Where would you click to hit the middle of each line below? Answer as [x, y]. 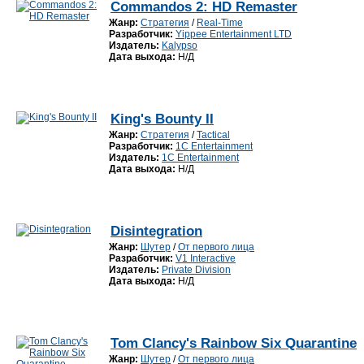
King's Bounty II [162, 119]
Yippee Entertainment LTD [234, 34]
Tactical [213, 135]
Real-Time [220, 23]
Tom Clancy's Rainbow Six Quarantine [234, 343]
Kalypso [180, 45]
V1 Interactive [206, 258]
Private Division [196, 270]
